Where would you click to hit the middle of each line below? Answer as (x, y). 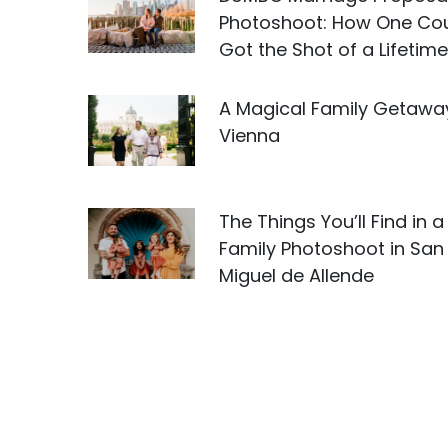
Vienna (249, 135)
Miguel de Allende (296, 275)
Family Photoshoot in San (331, 248)
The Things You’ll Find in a (331, 221)
